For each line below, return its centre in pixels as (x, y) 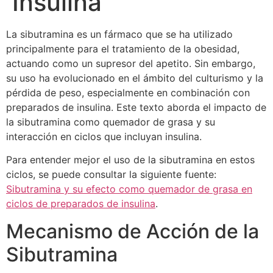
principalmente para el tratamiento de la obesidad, (123, 49)
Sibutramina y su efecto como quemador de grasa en (129, 189)
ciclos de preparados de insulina (81, 204)
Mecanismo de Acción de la (133, 231)
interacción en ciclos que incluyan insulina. (104, 137)
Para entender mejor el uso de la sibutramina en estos (130, 160)
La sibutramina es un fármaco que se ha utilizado (119, 34)
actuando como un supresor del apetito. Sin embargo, (131, 64)
